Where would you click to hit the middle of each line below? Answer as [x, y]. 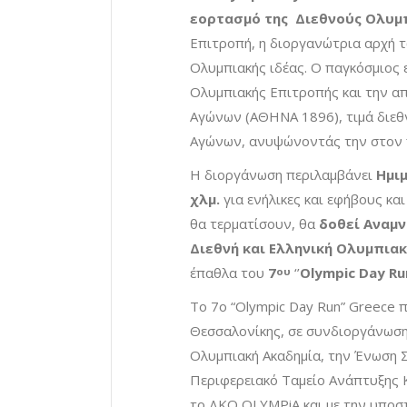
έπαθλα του [229, 273]
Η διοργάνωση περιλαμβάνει [281, 175]
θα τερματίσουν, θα [254, 224]
